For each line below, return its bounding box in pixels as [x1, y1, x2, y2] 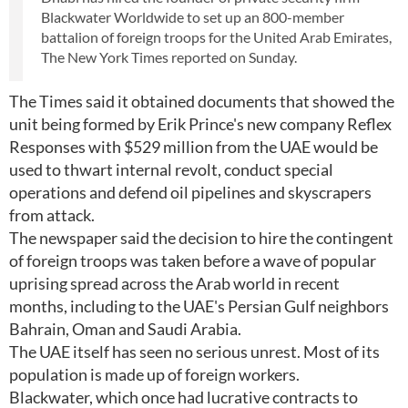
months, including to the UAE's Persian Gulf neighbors [9, 296, 389, 316]
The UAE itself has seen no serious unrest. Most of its [9, 342, 380, 362]
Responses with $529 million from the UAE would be [9, 137, 378, 157]
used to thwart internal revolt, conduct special [9, 159, 333, 179]
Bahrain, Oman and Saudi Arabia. [9, 319, 241, 339]
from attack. [9, 205, 95, 225]
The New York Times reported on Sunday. [41, 48, 297, 66]
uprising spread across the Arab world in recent [9, 273, 340, 293]
